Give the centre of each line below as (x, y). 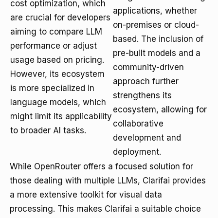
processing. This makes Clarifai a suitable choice (105, 209)
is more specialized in (52, 88)
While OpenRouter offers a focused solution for (101, 166)
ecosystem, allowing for (160, 109)
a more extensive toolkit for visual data (86, 195)
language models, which (58, 102)
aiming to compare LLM (56, 32)
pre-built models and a (157, 53)
